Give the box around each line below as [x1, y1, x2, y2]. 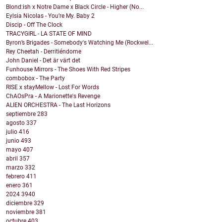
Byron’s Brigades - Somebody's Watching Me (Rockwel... [6, 39, 153, 47]
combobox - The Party [6, 75, 65, 82]
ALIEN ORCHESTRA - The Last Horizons [6, 102, 111, 109]
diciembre [6, 200, 34, 207]
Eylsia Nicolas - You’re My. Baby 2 [6, 12, 95, 20]
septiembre [6, 111, 37, 118]
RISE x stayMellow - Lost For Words [6, 84, 99, 91]
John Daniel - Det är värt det [6, 57, 80, 64]
